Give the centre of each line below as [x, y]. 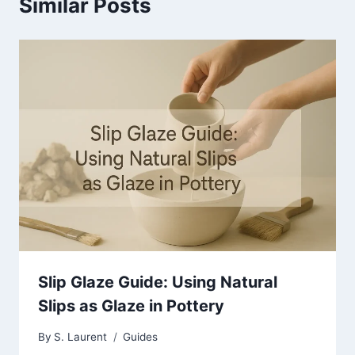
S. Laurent [81, 336]
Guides [141, 336]
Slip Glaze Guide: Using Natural [158, 282]
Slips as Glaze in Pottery [131, 306]
